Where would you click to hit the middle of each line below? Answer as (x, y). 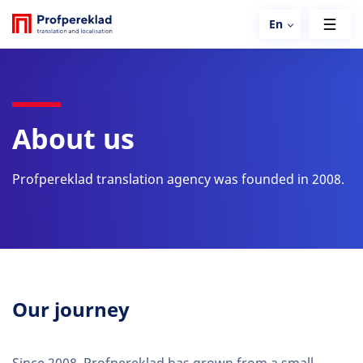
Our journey (71, 310)
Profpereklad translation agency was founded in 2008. (178, 179)
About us (73, 140)
